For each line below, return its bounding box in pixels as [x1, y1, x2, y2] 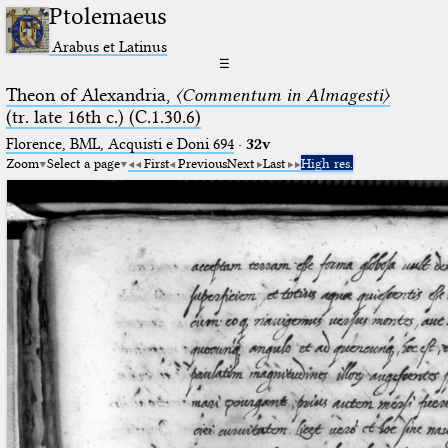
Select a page [46, 154, 120, 171]
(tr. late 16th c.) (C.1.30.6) [5, 105, 201, 128]
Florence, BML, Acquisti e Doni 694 [5, 134, 234, 153]
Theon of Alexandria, [5, 83, 175, 106]
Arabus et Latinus [52, 36, 168, 56]
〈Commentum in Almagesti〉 [174, 83, 390, 106]
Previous [177, 154, 227, 171]
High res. [300, 154, 353, 171]
